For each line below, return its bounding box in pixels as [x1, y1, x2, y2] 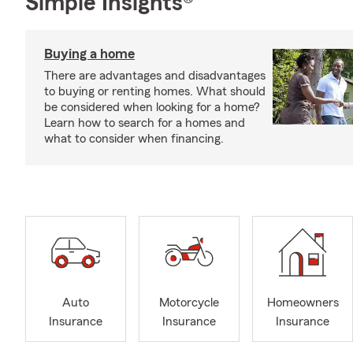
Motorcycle [159, 296, 219, 310]
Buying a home [44, 46, 135, 61]
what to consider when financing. [44, 132, 224, 145]
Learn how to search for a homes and [44, 117, 245, 129]
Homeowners [266, 296, 339, 310]
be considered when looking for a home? [44, 101, 260, 113]
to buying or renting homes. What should [44, 85, 266, 98]
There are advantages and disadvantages [44, 69, 266, 82]
